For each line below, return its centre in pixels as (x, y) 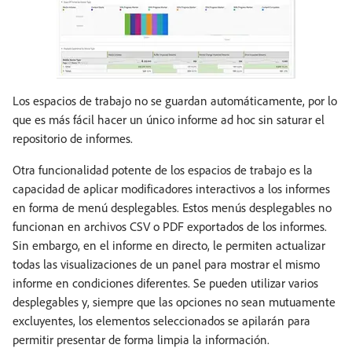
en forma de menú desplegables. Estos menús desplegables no (172, 208)
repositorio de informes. (73, 139)
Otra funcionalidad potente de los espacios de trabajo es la (163, 170)
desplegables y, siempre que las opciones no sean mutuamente (174, 302)
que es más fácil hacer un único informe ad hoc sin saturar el (169, 120)
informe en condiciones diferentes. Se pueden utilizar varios (165, 283)
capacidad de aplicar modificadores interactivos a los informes (171, 189)
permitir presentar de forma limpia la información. (141, 340)
